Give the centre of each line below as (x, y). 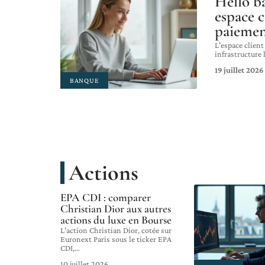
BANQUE (85, 80)
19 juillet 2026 (239, 70)
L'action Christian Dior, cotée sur (116, 230)
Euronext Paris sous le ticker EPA (116, 239)
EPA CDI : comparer (106, 198)
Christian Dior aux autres (116, 209)
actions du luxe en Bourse (116, 220)
